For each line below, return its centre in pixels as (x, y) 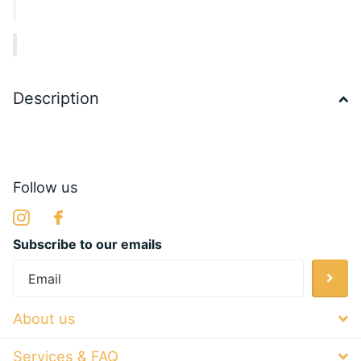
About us (44, 319)
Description (56, 99)
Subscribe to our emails (87, 244)
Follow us (46, 187)
